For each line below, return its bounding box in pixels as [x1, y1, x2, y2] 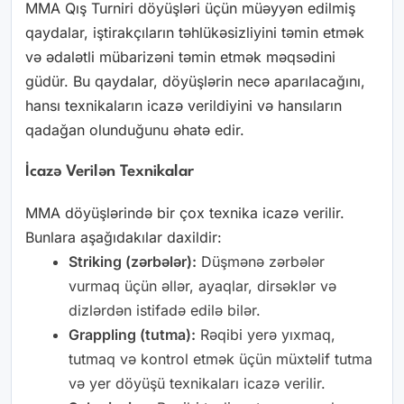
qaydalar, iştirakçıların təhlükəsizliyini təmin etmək [25, 23, 364, 41]
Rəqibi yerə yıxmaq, [196, 325, 335, 344]
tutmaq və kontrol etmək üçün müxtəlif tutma [69, 349, 372, 368]
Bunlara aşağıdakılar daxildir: [25, 227, 222, 246]
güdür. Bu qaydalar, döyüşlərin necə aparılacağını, [25, 71, 365, 90]
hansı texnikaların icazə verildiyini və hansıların [25, 96, 342, 115]
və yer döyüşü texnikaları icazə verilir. [69, 373, 326, 392]
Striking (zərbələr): [69, 252, 197, 271]
